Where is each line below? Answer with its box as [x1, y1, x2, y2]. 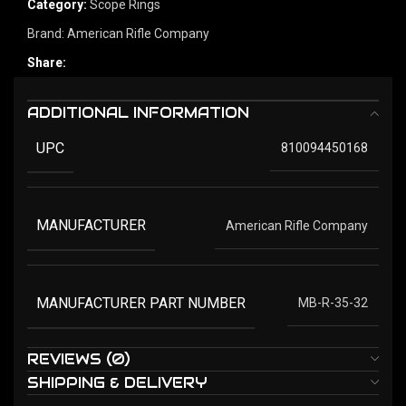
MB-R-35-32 [298, 295, 368, 311]
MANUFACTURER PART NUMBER [36, 294, 246, 312]
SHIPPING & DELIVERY [27, 372, 208, 392]
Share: [27, 54, 66, 70]
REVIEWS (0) [27, 349, 130, 369]
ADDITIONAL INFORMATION [27, 102, 249, 122]
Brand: [27, 25, 67, 41]
